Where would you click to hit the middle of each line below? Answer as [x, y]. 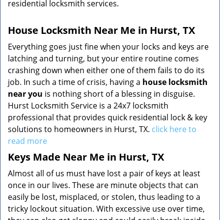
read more [27, 141]
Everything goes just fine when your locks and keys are [108, 47]
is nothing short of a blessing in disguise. [119, 94]
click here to [174, 129]
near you [25, 94]
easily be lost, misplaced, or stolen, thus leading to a [104, 197]
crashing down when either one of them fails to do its [106, 70]
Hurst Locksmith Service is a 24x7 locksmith [88, 106]
